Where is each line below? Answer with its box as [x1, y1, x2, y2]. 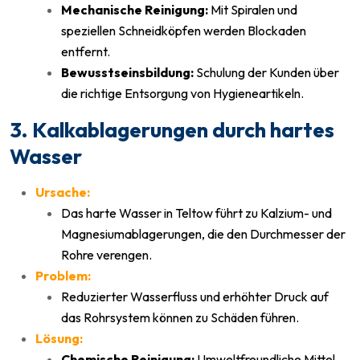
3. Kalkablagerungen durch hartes [10, 116, 334, 143]
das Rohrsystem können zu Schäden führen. [61, 309, 299, 325]
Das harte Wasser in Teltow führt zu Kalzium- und [61, 204, 332, 221]
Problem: [35, 267, 91, 284]
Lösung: [35, 329, 83, 346]
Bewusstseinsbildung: [61, 63, 194, 80]
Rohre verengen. [61, 246, 152, 263]
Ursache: [35, 183, 90, 200]
